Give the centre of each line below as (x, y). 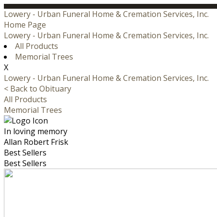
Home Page (25, 25)
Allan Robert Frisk (36, 142)
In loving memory (36, 131)
